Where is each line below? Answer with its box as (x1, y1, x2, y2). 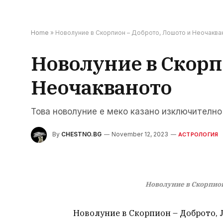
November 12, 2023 (111, 130, 168, 138)
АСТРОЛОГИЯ (178, 131, 219, 138)
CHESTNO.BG (61, 130, 102, 138)
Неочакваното (31, 74, 172, 100)
